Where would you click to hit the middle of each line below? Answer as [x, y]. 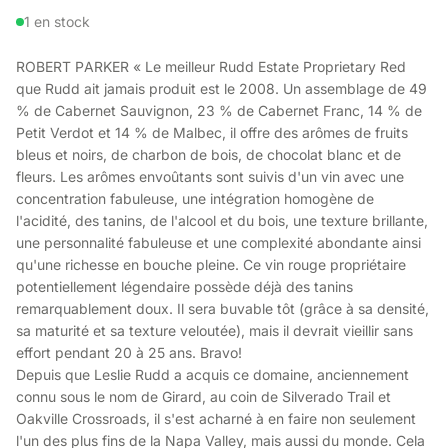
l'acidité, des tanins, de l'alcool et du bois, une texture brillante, [222, 220]
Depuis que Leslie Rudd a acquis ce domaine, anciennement [212, 374]
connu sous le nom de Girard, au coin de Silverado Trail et [203, 396]
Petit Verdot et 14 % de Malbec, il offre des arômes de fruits [212, 132]
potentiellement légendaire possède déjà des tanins [184, 286]
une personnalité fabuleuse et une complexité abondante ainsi [218, 242]
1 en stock [57, 21]
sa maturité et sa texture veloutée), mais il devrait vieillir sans [214, 330]
